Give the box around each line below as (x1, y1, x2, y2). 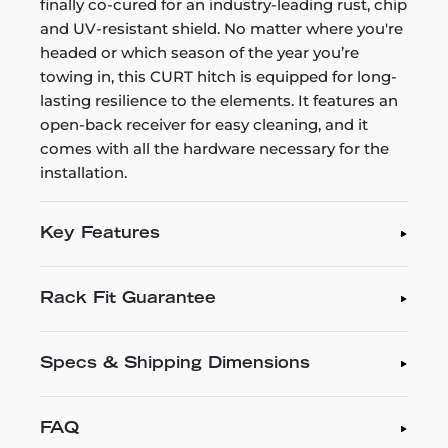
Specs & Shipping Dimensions (40, 356, 310, 372)
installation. (40, 163, 127, 182)
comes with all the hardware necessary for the (40, 139, 389, 158)
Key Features (40, 226, 160, 242)
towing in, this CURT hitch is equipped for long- (40, 67, 397, 86)
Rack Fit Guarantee (40, 291, 216, 307)
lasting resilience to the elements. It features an (40, 91, 398, 110)
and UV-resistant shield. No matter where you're (40, 19, 403, 38)
